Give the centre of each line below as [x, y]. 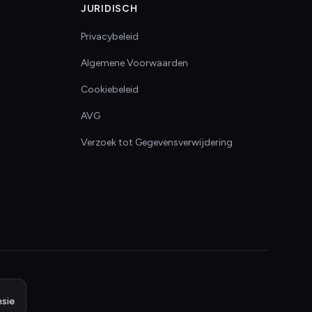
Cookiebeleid [110, 89]
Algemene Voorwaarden [134, 63]
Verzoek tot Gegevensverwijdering [157, 142]
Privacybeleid [110, 37]
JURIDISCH [109, 9]
